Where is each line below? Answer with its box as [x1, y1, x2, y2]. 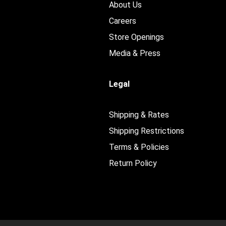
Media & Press [109, 48, 161, 58]
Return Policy [109, 158, 157, 168]
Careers [109, 16, 137, 26]
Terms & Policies [109, 142, 169, 152]
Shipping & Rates [109, 110, 169, 120]
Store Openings [109, 32, 164, 42]
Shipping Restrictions [109, 126, 185, 136]
